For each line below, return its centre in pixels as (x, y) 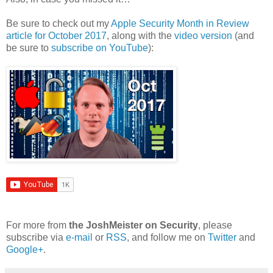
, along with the (140, 36)
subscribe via (36, 238)
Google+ (25, 250)
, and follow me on (167, 238)
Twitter (222, 238)
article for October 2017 (56, 36)
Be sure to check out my (58, 24)
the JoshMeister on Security (133, 225)
